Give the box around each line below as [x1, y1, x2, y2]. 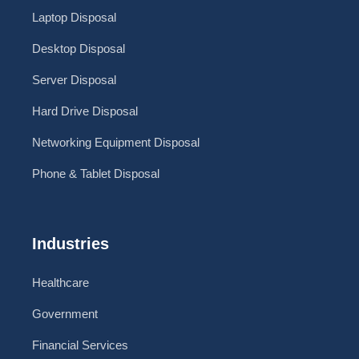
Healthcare [32, 276, 89, 290]
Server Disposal [32, 73, 116, 87]
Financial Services [32, 338, 128, 353]
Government [32, 307, 98, 321]
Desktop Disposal [32, 42, 125, 56]
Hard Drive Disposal [32, 104, 138, 119]
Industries [32, 235, 109, 253]
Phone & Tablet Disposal [32, 167, 159, 181]
